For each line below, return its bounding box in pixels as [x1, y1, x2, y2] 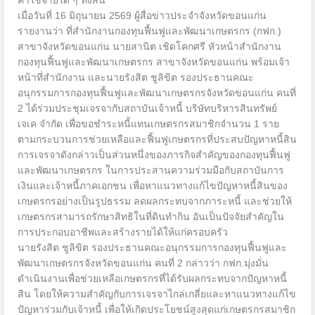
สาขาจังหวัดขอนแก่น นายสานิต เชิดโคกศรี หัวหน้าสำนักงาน [18, 41, 282, 53]
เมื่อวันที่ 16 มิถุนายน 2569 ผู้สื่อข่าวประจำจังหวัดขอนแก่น [18, 10, 267, 22]
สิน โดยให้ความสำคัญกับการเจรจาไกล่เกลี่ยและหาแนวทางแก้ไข [18, 288, 297, 300]
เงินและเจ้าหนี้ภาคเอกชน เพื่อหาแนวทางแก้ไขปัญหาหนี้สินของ [18, 180, 288, 192]
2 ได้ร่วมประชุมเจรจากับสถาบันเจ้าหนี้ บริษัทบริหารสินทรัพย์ [18, 103, 278, 115]
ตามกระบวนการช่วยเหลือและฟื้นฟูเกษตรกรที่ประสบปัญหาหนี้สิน [18, 134, 297, 146]
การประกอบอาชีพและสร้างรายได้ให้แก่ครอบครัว [18, 226, 229, 238]
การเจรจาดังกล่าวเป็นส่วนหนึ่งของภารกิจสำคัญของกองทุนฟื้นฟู [18, 149, 291, 161]
